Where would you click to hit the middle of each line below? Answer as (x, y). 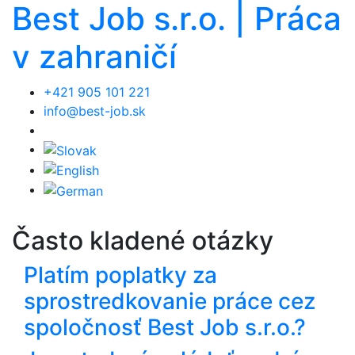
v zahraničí (94, 57)
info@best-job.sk (95, 111)
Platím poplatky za (120, 275)
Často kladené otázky (143, 240)
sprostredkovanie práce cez (170, 301)
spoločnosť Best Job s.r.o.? (165, 327)
